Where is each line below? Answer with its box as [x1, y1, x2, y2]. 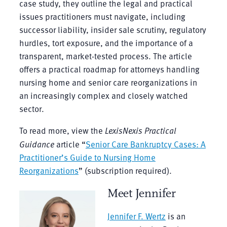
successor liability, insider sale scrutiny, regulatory [19, 23, 206, 36]
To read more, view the [19, 124, 105, 137]
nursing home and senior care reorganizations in [19, 75, 197, 89]
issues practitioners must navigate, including [19, 10, 185, 23]
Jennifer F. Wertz [107, 209, 166, 222]
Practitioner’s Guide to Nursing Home [19, 150, 156, 164]
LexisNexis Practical [104, 124, 176, 136]
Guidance [19, 137, 56, 150]
